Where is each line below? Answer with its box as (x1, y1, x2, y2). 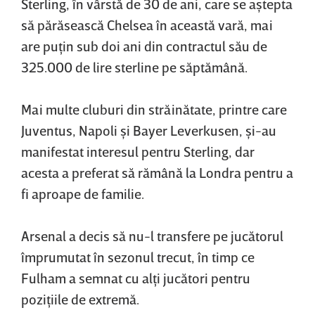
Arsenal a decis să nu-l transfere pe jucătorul (21, 227, 283, 245)
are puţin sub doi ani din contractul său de (21, 37, 267, 55)
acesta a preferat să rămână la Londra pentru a (21, 164, 293, 181)
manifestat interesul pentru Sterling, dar (21, 143, 255, 160)
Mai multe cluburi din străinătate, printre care (21, 101, 287, 118)
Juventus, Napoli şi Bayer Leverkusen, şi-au (21, 122, 276, 139)
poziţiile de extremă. (21, 290, 139, 308)
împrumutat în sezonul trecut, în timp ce (21, 248, 255, 266)
